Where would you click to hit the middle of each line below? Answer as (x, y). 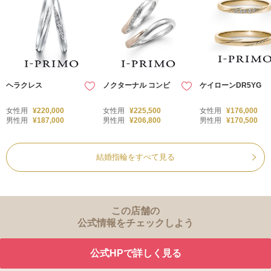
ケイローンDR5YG (230, 85)
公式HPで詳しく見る (135, 253)
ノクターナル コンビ (136, 85)
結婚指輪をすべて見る (135, 157)
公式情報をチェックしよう (135, 223)
